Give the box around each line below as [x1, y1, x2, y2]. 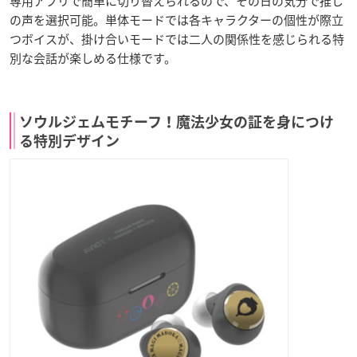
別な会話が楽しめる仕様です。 [10, 49, 176, 67]
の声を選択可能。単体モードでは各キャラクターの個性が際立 [10, 10, 343, 29]
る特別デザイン [19, 133, 120, 148]
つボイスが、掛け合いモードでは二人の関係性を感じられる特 [10, 29, 344, 48]
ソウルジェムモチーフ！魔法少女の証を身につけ [19, 114, 334, 129]
